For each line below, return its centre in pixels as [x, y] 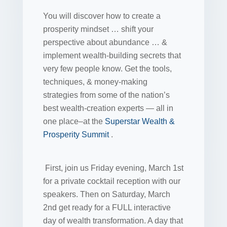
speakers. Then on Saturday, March [106, 194]
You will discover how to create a [102, 16]
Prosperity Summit [77, 135]
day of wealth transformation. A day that [113, 221]
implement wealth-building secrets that [112, 55]
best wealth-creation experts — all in [108, 108]
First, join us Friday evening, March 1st [113, 168]
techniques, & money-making [95, 82]
